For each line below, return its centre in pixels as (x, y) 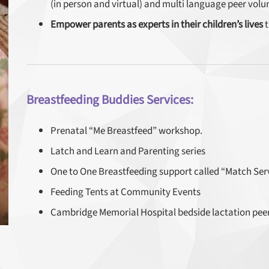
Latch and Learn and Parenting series (128, 151)
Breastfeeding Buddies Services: (110, 100)
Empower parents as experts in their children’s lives (157, 25)
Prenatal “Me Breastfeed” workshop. (126, 131)
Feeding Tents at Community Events (125, 192)
